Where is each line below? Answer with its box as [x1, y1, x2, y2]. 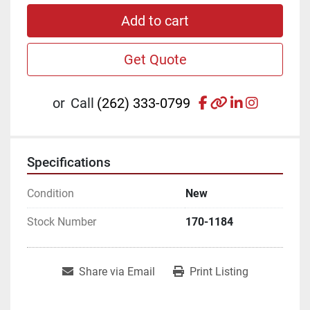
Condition [27, 186, 74, 200]
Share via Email [78, 264, 155, 278]
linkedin [241, 93, 290, 111]
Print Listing [189, 264, 248, 278]
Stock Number [27, 215, 96, 228]
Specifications [27, 154, 111, 170]
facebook [206, 93, 264, 111]
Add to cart [121, 12, 189, 29]
